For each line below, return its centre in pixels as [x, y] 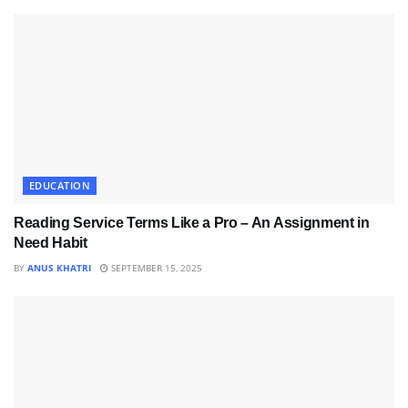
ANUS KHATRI [59, 267]
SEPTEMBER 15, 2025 [155, 267]
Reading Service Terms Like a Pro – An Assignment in [192, 222]
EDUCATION [60, 185]
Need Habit [51, 242]
